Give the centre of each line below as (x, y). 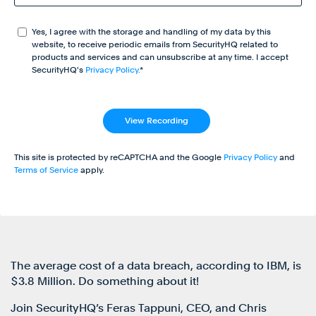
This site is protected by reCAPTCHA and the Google (119, 157)
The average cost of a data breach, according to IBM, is (156, 265)
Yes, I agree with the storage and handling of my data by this (151, 31)
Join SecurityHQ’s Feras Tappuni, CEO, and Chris (139, 308)
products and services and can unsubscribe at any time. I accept (160, 57)
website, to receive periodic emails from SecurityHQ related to (155, 44)
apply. (91, 170)
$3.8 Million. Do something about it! (105, 281)
